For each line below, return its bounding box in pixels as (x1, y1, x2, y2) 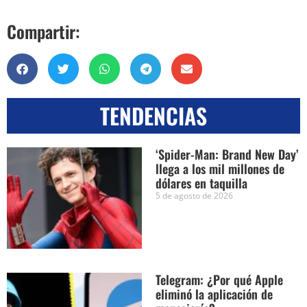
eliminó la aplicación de (155, 284, 273, 303)
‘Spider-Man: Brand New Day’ (155, 145, 299, 164)
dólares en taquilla (155, 174, 247, 193)
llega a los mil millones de (155, 160, 284, 178)
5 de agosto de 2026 (155, 190, 233, 202)
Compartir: (7, 19, 80, 45)
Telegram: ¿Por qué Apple (155, 270, 283, 288)
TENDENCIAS (100, 99, 207, 132)
